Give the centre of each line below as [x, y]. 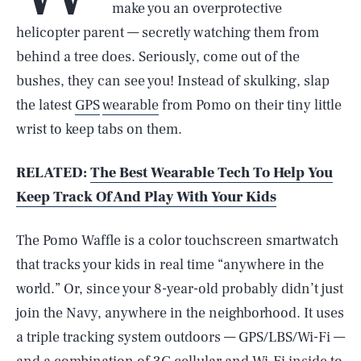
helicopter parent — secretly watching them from [168, 33]
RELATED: [53, 173]
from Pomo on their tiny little [250, 105]
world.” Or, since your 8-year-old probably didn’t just [180, 289]
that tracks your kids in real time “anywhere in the [170, 265]
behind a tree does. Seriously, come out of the [158, 57]
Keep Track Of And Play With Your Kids [146, 197]
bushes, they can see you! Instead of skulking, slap [173, 81]
